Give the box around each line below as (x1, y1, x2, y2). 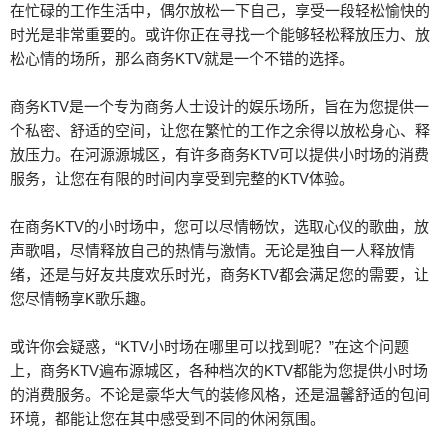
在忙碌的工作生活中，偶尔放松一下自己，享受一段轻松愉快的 (10, 2, 430, 19)
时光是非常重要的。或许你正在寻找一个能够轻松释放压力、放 (10, 26, 430, 43)
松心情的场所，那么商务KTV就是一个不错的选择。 (10, 50, 354, 67)
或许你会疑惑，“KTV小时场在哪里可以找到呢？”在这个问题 (10, 338, 409, 355)
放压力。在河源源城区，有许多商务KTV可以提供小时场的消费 (10, 146, 429, 163)
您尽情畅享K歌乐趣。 (10, 290, 155, 307)
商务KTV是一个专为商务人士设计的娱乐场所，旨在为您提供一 (10, 98, 429, 115)
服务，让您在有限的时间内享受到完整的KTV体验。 (10, 170, 354, 187)
